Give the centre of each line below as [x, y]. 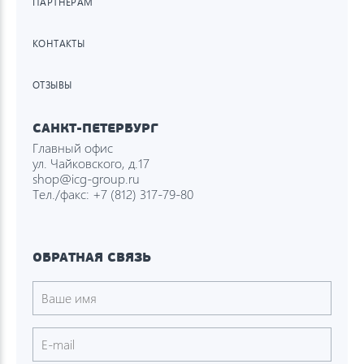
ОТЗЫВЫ [52, 84]
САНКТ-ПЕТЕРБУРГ [95, 128]
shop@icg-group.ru [86, 178]
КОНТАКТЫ [59, 43]
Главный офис [73, 147]
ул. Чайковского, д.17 [91, 162]
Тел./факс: [63, 193]
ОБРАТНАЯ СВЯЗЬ [92, 257]
